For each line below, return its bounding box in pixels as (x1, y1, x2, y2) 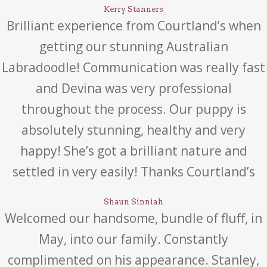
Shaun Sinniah (104, 197, 163, 206)
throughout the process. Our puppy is (21, 101, 246, 117)
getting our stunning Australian (39, 38, 228, 55)
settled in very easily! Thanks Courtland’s (12, 163, 255, 180)
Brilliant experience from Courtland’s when (6, 17, 261, 34)
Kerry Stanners (104, 5, 163, 14)
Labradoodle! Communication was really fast (2, 59, 265, 76)
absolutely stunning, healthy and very (21, 122, 246, 138)
